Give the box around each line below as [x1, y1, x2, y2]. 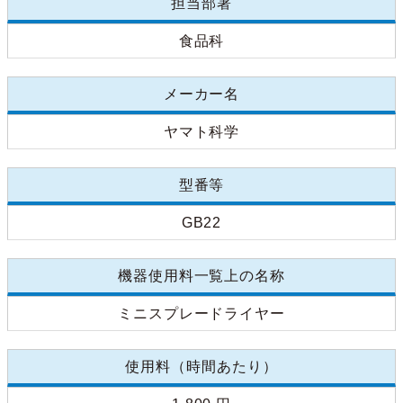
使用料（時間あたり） [125, 359, 278, 375]
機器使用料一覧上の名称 [117, 268, 286, 284]
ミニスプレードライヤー [117, 306, 286, 322]
